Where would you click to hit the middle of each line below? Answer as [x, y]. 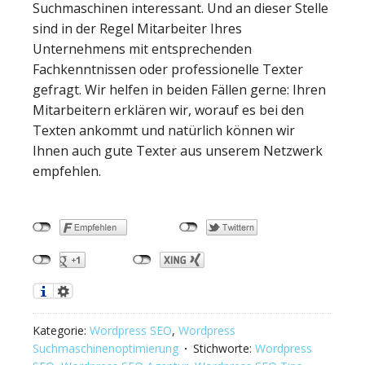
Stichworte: [224, 348]
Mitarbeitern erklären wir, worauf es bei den [168, 110]
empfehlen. [67, 171]
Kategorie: [61, 330]
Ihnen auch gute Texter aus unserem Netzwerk [178, 150]
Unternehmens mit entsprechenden [142, 48]
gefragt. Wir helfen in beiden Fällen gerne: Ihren [179, 89]
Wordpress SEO [131, 330]
